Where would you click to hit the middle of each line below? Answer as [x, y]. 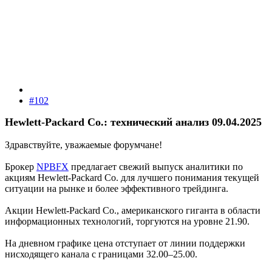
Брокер [21, 167]
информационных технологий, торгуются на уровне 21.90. [127, 222]
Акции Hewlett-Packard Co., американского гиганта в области [133, 211]
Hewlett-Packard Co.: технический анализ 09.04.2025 [133, 122]
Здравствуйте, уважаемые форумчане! [83, 145]
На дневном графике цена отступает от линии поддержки [125, 243]
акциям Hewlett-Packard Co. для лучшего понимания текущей [132, 178]
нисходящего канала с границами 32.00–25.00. [101, 254]
